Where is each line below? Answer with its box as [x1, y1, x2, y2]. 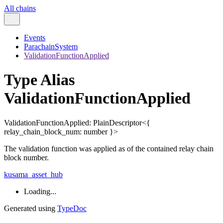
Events [24, 33, 45, 42]
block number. [4, 153, 49, 162]
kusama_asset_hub [4, 170, 63, 179]
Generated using [4, 204, 57, 213]
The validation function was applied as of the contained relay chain [4, 144, 214, 153]
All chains [4, 4, 36, 12]
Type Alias [4, 71, 75, 89]
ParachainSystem [24, 42, 78, 51]
